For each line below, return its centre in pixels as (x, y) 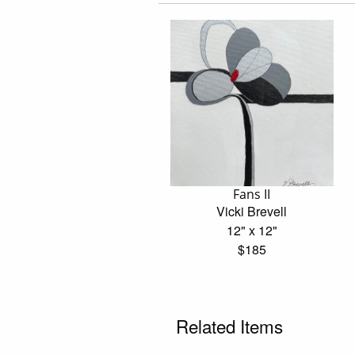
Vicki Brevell (252, 211)
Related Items (229, 325)
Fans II (252, 194)
